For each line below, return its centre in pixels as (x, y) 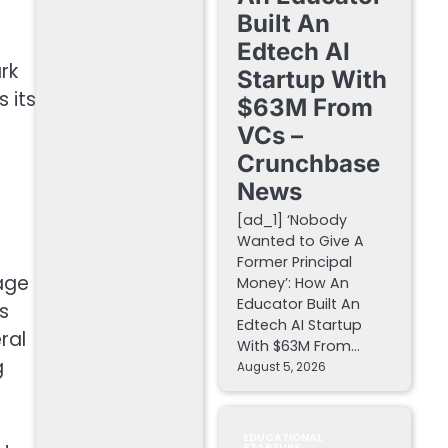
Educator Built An (298, 304)
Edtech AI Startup (299, 325)
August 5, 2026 (281, 367)
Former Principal (294, 262)
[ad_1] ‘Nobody (291, 220)
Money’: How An (292, 283)
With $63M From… (298, 346)
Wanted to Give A (300, 241)
